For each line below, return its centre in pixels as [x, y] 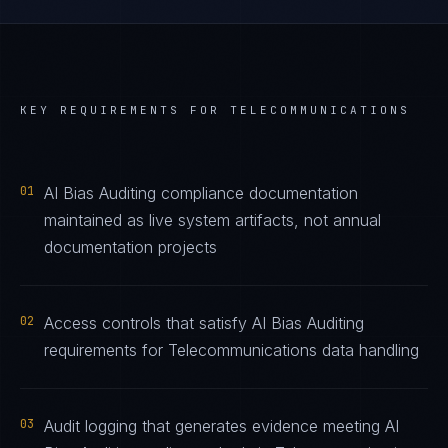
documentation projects [130, 247]
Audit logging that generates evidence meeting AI [221, 426]
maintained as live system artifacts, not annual [212, 220]
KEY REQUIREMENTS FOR [125, 110]
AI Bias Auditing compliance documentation [201, 193]
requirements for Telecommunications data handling [231, 350]
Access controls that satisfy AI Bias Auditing [204, 323]
